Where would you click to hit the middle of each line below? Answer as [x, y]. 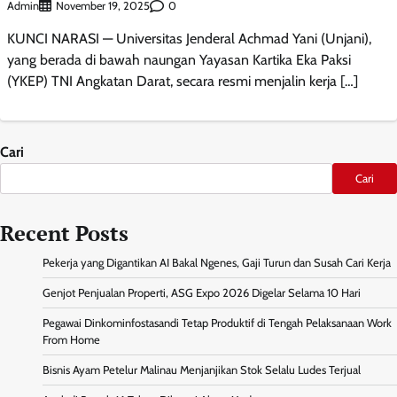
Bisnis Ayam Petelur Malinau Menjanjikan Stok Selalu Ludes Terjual [202, 370]
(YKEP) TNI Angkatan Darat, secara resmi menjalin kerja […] [183, 82]
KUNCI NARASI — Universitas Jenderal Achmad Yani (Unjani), [189, 39]
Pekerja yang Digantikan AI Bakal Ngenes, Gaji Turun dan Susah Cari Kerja [217, 263]
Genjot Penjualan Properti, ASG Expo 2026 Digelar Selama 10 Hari [202, 293]
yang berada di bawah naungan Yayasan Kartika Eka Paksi [179, 60]
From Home [71, 340]
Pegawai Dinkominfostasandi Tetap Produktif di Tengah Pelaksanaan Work [217, 323]
